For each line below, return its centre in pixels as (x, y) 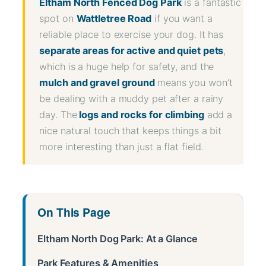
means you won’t (195, 82)
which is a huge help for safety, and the (127, 66)
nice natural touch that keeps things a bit (131, 130)
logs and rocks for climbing (140, 114)
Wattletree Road (114, 18)
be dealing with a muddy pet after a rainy (132, 98)
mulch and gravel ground (98, 82)
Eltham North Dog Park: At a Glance (118, 238)
